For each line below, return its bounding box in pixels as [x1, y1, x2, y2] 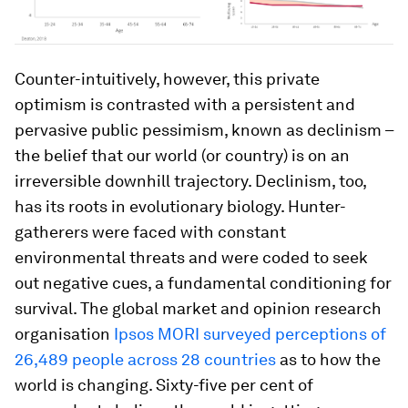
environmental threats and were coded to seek [15, 248, 368, 268]
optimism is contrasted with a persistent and [15, 95, 355, 115]
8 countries [190, 350, 276, 370]
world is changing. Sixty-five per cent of [15, 375, 313, 395]
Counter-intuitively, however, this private [15, 69, 320, 89]
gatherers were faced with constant [15, 222, 286, 242]
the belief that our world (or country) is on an [15, 146, 350, 166]
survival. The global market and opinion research [15, 299, 382, 319]
